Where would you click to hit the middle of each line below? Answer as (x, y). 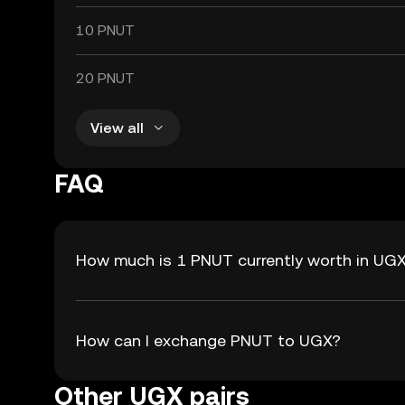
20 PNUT (105, 78)
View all (117, 127)
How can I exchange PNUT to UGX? (208, 340)
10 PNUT (105, 30)
